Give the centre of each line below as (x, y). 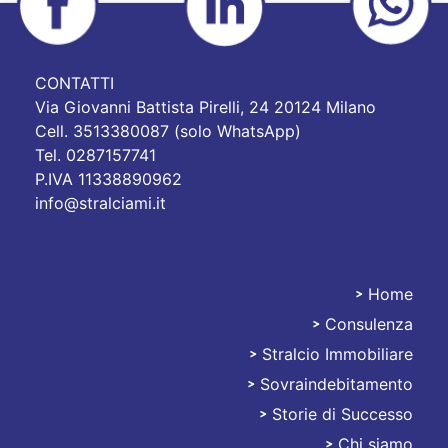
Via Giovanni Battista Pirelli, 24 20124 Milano (205, 107)
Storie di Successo (342, 414)
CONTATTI (74, 83)
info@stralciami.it (100, 203)
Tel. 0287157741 (95, 155)
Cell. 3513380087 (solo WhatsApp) (168, 131)
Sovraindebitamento (336, 384)
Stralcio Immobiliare (337, 354)
